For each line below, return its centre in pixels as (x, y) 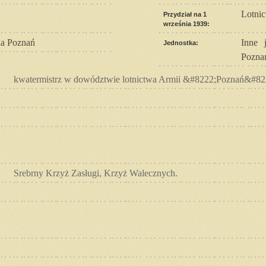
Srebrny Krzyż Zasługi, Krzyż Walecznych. (96, 173)
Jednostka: (181, 42)
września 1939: (186, 23)
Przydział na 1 (185, 14)
